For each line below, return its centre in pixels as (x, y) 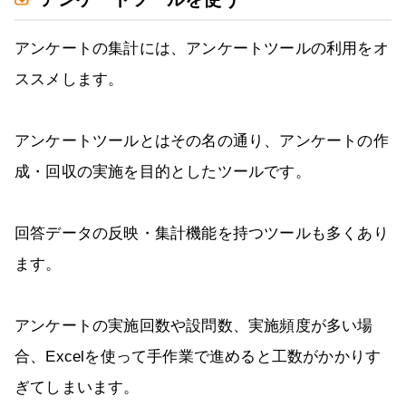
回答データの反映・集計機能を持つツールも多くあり (202, 233)
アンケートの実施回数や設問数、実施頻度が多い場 (194, 325)
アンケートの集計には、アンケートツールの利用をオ (202, 48)
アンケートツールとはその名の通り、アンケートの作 (202, 140)
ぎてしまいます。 (77, 387)
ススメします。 (69, 79)
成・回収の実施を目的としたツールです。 (163, 171)
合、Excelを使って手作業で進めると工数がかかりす (198, 356)
